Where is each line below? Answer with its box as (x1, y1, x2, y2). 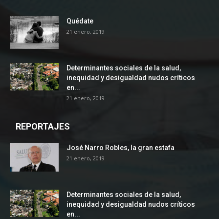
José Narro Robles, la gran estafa (66, 144, 175, 152)
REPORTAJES (16, 121, 70, 132)
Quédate (66, 17, 93, 25)
